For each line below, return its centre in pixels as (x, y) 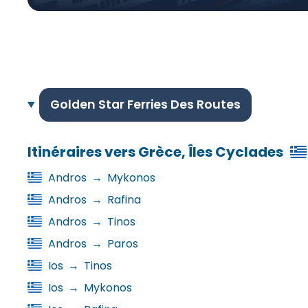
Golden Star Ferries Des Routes (145, 105)
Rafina (123, 200)
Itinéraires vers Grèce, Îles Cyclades (155, 152)
